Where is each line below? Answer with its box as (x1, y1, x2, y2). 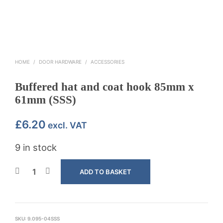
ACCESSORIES (91, 58, 124, 65)
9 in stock (15, 141, 57, 153)
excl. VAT (46, 119, 87, 130)
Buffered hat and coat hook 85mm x (15, 80, 194, 93)
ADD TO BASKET (80, 167, 131, 176)
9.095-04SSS (27, 215, 60, 222)
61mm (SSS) (15, 93, 76, 106)
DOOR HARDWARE (39, 58, 82, 65)
